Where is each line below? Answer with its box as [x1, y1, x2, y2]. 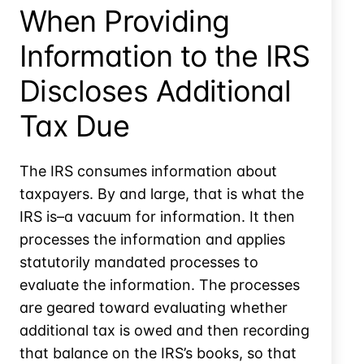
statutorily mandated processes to [19, 253, 258, 271]
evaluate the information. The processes [19, 275, 300, 293]
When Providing [19, 2, 230, 39]
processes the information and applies [19, 230, 285, 248]
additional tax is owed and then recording [19, 321, 310, 339]
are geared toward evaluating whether [19, 298, 288, 316]
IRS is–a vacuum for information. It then [19, 207, 295, 225]
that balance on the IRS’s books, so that [19, 344, 297, 362]
